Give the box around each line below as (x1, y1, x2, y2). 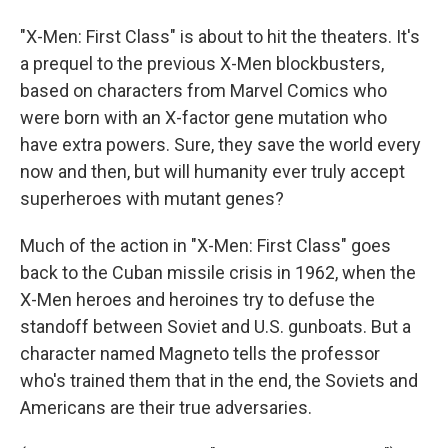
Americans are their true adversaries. (20, 397, 312, 418)
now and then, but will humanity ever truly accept (20, 161, 405, 182)
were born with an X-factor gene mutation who (20, 107, 387, 128)
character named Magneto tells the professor (20, 343, 380, 364)
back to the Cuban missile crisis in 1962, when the (20, 262, 416, 283)
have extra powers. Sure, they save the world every (20, 134, 421, 155)
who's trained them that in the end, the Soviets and (20, 370, 418, 391)
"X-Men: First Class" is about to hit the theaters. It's (20, 26, 420, 47)
